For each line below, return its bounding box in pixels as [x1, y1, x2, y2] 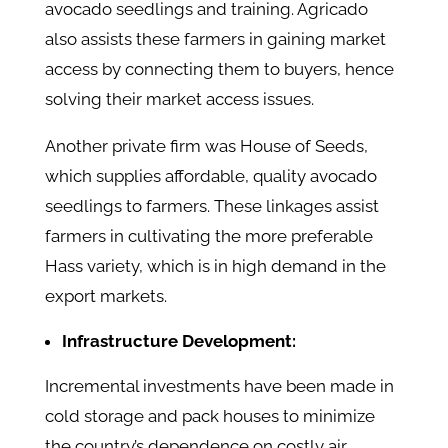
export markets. [44, 286, 167, 307]
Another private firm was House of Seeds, [44, 136, 368, 157]
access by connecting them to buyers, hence [44, 59, 394, 80]
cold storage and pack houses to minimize [44, 406, 375, 427]
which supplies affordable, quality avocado [44, 166, 377, 187]
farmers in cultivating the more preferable [44, 226, 373, 247]
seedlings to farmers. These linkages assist [44, 196, 379, 217]
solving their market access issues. [44, 89, 314, 110]
